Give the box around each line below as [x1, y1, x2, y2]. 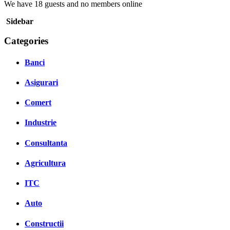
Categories [4, 35, 48, 47]
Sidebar [6, 16, 33, 26]
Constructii [25, 219, 64, 228]
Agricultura [25, 158, 66, 167]
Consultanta [25, 138, 67, 147]
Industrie [25, 118, 56, 127]
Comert [25, 98, 51, 107]
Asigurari [25, 78, 58, 87]
